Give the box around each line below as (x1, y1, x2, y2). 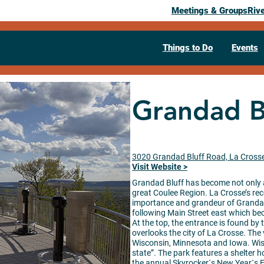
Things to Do (162, 42, 213, 53)
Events (231, 42, 258, 53)
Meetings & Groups (171, 5, 247, 16)
